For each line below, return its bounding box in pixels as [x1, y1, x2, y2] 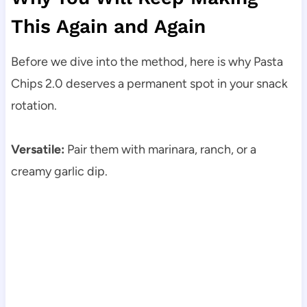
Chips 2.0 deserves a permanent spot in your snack [10, 76, 288, 92]
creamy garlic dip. [10, 164, 108, 180]
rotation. [10, 98, 57, 114]
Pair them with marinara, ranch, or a [64, 142, 256, 158]
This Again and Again [10, 15, 206, 38]
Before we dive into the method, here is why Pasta [10, 54, 283, 70]
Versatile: [10, 142, 64, 158]
